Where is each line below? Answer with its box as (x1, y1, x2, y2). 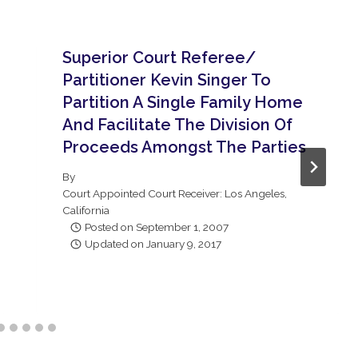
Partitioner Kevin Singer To (62, 70, 271, 89)
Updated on (84, 237, 144, 251)
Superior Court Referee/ (62, 47, 256, 67)
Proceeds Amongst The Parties (62, 137, 306, 157)
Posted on (84, 221, 133, 234)
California (62, 204, 109, 217)
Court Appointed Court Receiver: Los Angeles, (62, 187, 287, 201)
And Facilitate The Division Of (62, 114, 292, 134)
